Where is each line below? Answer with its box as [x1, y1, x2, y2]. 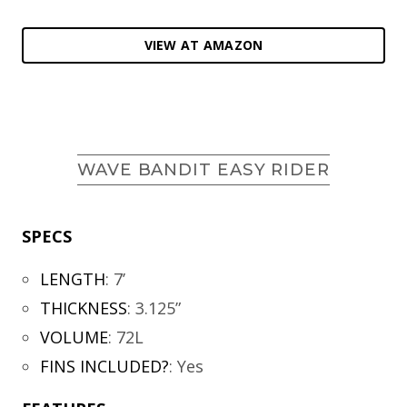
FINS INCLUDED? [39, 354, 169, 377]
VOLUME [39, 325, 108, 348]
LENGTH [39, 267, 105, 290]
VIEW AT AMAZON [144, 35, 263, 54]
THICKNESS [39, 296, 127, 319]
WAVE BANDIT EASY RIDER [76, 158, 331, 180]
